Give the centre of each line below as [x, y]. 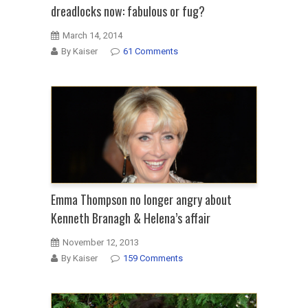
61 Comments [151, 51]
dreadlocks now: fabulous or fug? [128, 11]
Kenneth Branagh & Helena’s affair [131, 218]
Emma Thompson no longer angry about [141, 199]
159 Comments [153, 258]
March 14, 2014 [92, 35]
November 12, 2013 [101, 242]
